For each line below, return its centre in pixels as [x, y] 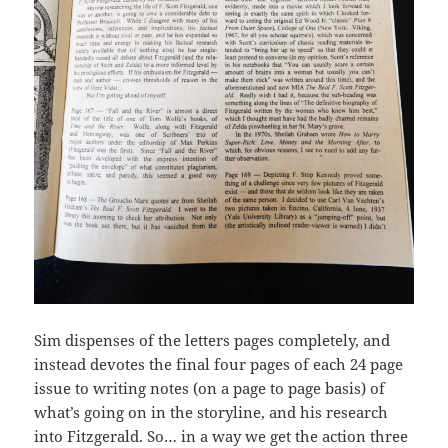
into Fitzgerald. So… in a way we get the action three [221, 435]
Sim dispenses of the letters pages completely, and [212, 339]
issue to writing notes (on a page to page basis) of [210, 387]
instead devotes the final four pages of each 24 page [219, 363]
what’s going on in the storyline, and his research [211, 411]
